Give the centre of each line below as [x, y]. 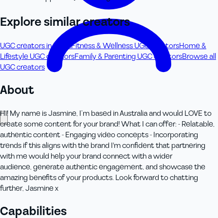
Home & [193, 45]
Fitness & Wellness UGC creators [125, 45]
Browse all [199, 56]
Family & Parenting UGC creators [128, 56]
